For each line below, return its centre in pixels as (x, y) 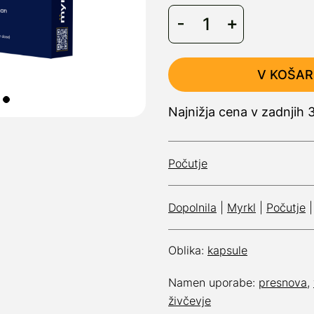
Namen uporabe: (213, 282)
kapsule (227, 250)
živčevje (190, 301)
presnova (283, 282)
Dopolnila (192, 207)
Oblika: (188, 250)
